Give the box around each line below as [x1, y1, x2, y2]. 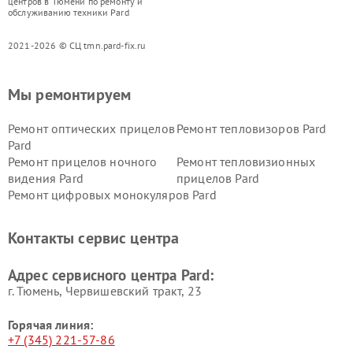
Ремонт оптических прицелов [8, 121, 175, 137]
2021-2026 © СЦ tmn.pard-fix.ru [8, 39, 146, 52]
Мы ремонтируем [8, 84, 132, 106]
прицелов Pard [176, 170, 259, 187]
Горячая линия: [8, 317, 94, 333]
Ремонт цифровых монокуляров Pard [8, 187, 217, 203]
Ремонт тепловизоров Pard [176, 121, 327, 137]
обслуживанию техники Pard [8, 6, 129, 19]
